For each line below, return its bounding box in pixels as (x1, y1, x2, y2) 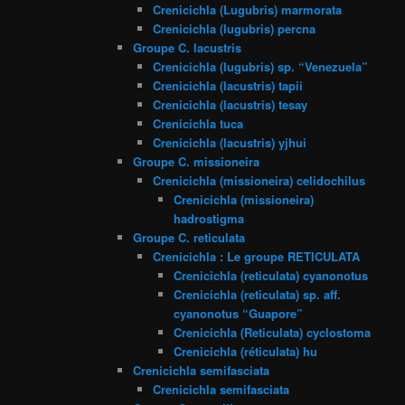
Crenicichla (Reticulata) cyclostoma (173, 323, 371, 341)
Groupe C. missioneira (132, 152, 259, 170)
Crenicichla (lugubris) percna (153, 19, 316, 37)
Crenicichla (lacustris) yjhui (153, 133, 307, 151)
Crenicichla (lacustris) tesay (153, 95, 308, 113)
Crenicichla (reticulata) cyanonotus (173, 266, 368, 284)
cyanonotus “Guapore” (173, 304, 303, 322)
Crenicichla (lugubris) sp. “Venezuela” (153, 57, 369, 75)
